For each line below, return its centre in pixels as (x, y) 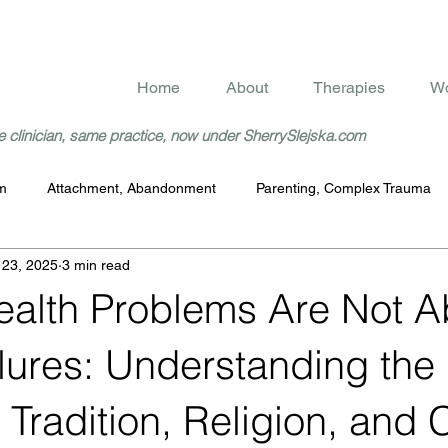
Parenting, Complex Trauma (343, 187)
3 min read (96, 264)
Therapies (349, 87)
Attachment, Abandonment (131, 187)
